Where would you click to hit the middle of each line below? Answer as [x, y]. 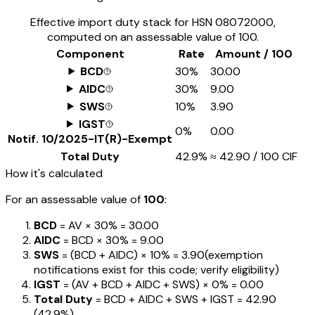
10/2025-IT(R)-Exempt [107, 139]
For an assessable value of [75, 199]
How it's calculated [54, 173]
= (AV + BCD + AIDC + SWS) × [135, 284]
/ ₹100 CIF [274, 156]
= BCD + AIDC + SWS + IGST [163, 299]
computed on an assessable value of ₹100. [153, 37]
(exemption [234, 255]
